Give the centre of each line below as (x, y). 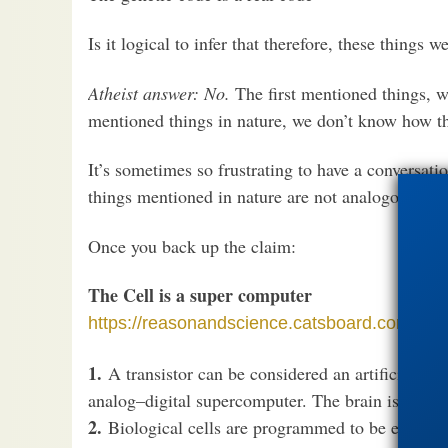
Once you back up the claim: (192, 245)
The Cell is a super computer (200, 295)
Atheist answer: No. (161, 92)
